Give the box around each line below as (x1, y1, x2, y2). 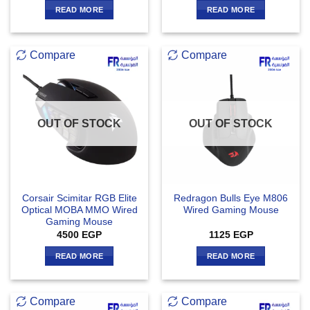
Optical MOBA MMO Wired (21, 205, 138, 216)
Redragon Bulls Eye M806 (174, 193, 288, 204)
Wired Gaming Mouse (183, 205, 279, 216)
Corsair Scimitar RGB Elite (21, 193, 137, 204)
